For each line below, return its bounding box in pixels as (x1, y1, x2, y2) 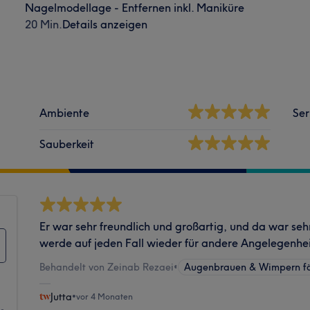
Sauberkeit (39, 136, 95, 151)
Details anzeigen (62, 17, 147, 31)
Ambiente (39, 105, 90, 120)
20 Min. (24, 17, 62, 31)
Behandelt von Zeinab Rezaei (39, 260, 174, 273)
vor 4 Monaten (76, 291, 134, 302)
